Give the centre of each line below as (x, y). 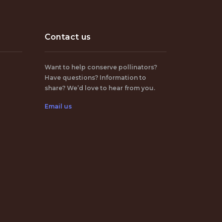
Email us (58, 106)
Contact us (68, 37)
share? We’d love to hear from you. (100, 88)
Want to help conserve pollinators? (101, 67)
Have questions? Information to (95, 78)
